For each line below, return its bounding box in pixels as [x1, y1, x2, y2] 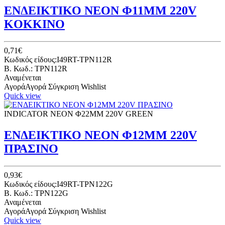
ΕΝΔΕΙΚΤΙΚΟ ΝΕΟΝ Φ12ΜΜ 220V [4, 129, 197, 142]
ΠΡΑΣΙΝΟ [4, 142, 58, 156]
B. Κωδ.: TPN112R [4, 64, 67, 73]
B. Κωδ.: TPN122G [4, 188, 68, 197]
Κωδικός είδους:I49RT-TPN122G [4, 179, 113, 188]
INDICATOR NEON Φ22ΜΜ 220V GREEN [4, 109, 153, 119]
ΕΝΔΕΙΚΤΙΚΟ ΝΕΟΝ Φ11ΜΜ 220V [4, 4, 196, 18]
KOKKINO [4, 18, 65, 31]
